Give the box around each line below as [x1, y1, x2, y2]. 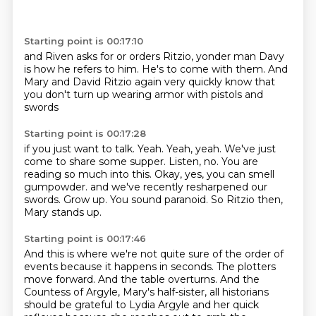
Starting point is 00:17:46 [23, 233, 146, 244]
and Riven [23, 50, 76, 63]
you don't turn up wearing [23, 88, 154, 101]
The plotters [216, 260, 276, 273]
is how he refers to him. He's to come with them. [23, 63, 268, 75]
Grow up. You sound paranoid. [63, 193, 211, 206]
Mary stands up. [23, 206, 102, 219]
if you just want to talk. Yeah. [23, 142, 166, 155]
